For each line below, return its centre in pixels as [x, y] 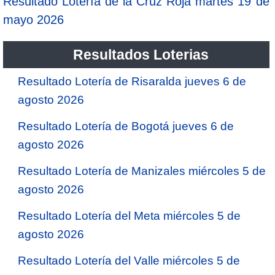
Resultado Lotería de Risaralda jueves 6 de [132, 81]
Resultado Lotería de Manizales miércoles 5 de [142, 171]
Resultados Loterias [141, 54]
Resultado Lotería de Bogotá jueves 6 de [126, 126]
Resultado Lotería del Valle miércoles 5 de [129, 260]
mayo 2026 [33, 19]
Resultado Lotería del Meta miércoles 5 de [129, 215]
